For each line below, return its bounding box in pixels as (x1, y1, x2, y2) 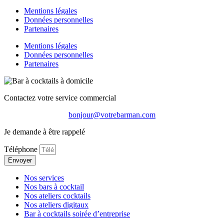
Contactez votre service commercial (4, 93, 116, 102)
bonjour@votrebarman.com (68, 110, 155, 119)
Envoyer (8, 156, 32, 164)
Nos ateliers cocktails (24, 191, 90, 200)
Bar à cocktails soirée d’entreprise (24, 209, 130, 218)
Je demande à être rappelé (4, 127, 85, 136)
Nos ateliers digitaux (24, 200, 88, 209)
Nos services (24, 173, 64, 182)
